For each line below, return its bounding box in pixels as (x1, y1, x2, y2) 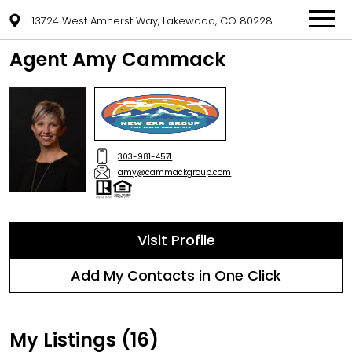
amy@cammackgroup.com (118, 166, 232, 178)
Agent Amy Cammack (9, 46, 225, 72)
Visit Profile (137, 230, 215, 250)
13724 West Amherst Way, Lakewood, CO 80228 (31, 13, 273, 28)
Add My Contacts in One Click (71, 266, 281, 285)
